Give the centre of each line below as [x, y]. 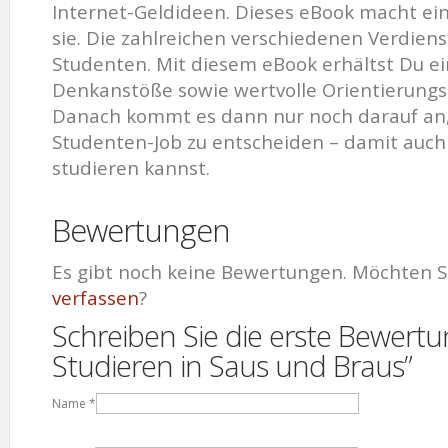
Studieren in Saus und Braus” [232, 366]
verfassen [95, 298]
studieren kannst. [131, 168]
